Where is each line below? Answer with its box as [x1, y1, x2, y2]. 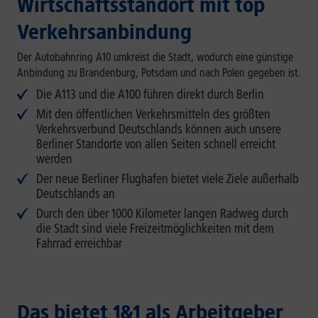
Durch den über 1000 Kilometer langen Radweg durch [36, 205, 288, 221]
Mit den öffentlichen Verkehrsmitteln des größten [36, 106, 270, 122]
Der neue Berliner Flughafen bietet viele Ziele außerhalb [36, 170, 299, 187]
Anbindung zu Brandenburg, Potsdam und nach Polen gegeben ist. [17, 65, 300, 79]
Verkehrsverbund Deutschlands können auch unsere [36, 121, 281, 137]
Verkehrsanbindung [17, 19, 192, 44]
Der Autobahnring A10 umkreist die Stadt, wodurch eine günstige [17, 50, 293, 64]
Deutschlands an [36, 185, 115, 202]
